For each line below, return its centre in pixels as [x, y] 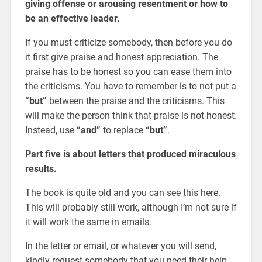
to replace [123, 130]
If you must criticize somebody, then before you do [128, 42]
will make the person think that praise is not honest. [131, 115]
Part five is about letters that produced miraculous [130, 154]
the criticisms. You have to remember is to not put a [130, 86]
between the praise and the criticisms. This [135, 101]
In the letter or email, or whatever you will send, [120, 246]
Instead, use [51, 130]
